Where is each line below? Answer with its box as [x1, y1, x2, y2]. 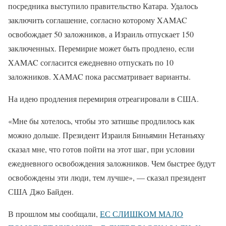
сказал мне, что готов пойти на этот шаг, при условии [8, 144, 195, 154]
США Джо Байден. [8, 186, 74, 197]
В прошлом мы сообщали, [8, 208, 100, 219]
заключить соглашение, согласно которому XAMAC [8, 15, 187, 25]
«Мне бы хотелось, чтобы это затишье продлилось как [8, 116, 195, 126]
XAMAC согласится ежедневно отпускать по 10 [8, 57, 174, 68]
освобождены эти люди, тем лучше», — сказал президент [8, 172, 206, 183]
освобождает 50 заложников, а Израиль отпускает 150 [8, 29, 194, 39]
